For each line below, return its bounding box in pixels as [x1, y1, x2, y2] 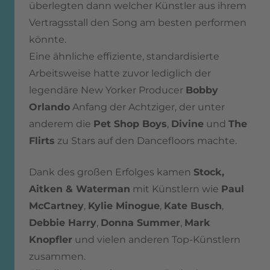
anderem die [29, 118, 93, 130]
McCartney [29, 200, 84, 212]
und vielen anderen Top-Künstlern [72, 234, 240, 246]
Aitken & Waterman [29, 183, 130, 195]
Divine [171, 118, 204, 130]
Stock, [193, 166, 224, 178]
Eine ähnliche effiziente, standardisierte [29, 51, 219, 63]
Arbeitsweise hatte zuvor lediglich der [29, 67, 211, 80]
